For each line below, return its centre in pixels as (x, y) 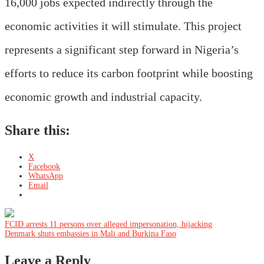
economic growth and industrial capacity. (103, 96)
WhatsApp (46, 176)
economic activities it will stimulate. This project (123, 26)
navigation (44, 249)
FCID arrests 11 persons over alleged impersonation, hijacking (108, 224)
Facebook (44, 166)
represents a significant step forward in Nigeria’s (122, 49)
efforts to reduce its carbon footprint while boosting (129, 73)
